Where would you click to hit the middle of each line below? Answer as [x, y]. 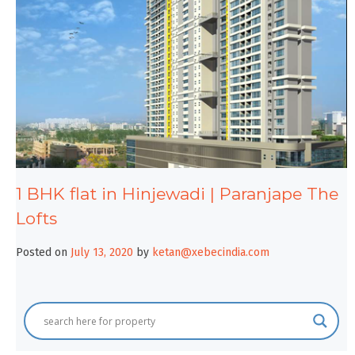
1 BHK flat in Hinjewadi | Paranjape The [177, 193]
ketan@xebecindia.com [211, 253]
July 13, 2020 [102, 253]
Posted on [43, 253]
